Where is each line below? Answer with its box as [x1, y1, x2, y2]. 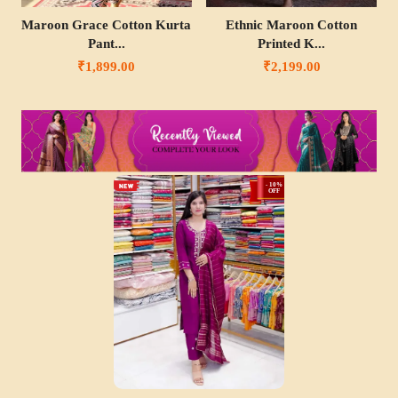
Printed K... [258, 36, 326, 52]
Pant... [87, 36, 125, 52]
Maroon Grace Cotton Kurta [21, 18, 192, 33]
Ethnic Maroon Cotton [226, 18, 358, 33]
